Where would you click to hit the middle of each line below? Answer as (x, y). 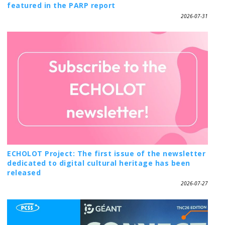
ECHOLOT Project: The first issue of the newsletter (106, 154)
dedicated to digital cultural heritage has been (99, 163)
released (24, 173)
